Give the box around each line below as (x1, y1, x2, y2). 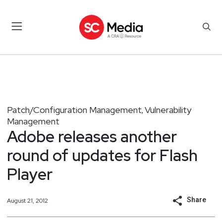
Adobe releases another (7, 125, 177, 147)
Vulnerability (145, 104, 191, 115)
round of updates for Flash (7, 144, 198, 166)
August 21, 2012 (7, 196, 48, 205)
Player (7, 163, 53, 185)
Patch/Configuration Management (7, 104, 142, 115)
